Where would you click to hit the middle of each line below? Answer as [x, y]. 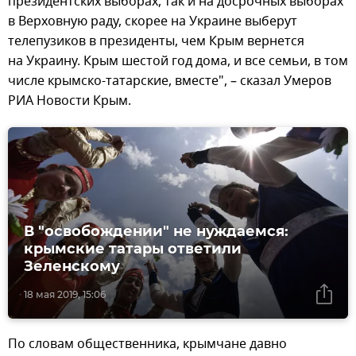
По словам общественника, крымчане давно [147, 344]
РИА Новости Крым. [71, 101]
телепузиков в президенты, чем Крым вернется [156, 42]
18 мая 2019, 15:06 [65, 294]
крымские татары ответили [133, 248]
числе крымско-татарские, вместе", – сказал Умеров [170, 81]
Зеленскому [72, 266]
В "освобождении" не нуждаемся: [156, 231]
